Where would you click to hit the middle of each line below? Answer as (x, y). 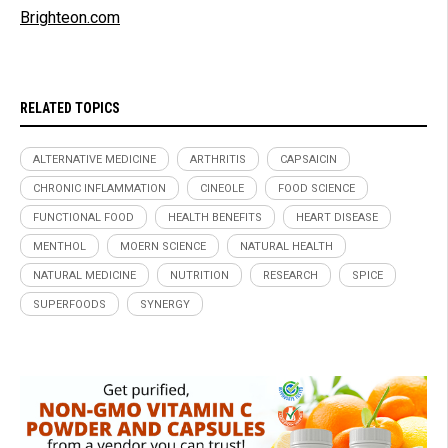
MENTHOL (59, 246)
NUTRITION (199, 275)
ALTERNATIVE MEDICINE (94, 159)
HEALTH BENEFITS (215, 217)
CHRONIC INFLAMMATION (99, 188)
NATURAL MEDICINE (84, 275)
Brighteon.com (70, 17)
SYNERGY (165, 304)
